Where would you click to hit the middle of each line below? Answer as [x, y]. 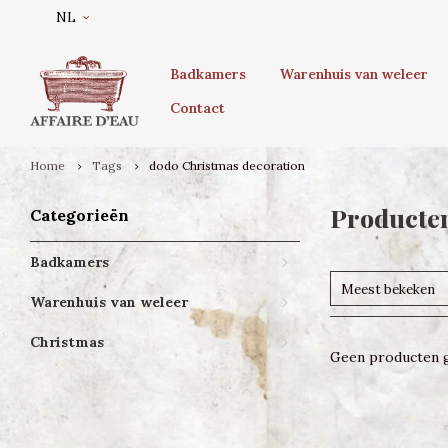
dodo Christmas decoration [227, 165]
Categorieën [79, 215]
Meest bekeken [388, 289]
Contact [197, 108]
